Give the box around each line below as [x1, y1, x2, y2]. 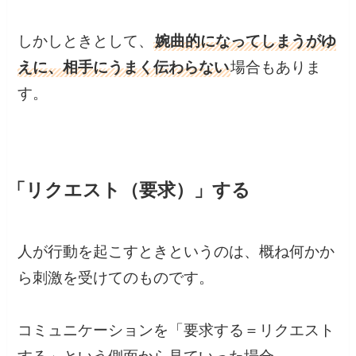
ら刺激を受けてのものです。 [17, 269, 215, 287]
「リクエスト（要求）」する [6, 180, 250, 201]
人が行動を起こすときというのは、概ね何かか [17, 243, 335, 261]
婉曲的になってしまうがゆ [155, 32, 337, 49]
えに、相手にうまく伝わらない [17, 58, 230, 75]
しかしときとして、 [17, 32, 154, 49]
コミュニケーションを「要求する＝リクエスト [17, 322, 335, 339]
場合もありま [230, 58, 322, 75]
